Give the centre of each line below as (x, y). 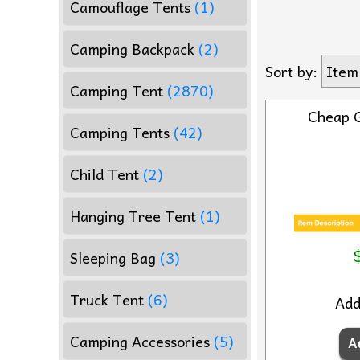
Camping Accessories (140, 341)
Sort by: (291, 72)
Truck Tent (107, 299)
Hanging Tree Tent (133, 215)
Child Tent (104, 174)
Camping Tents (120, 132)
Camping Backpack (132, 48)
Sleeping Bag (113, 257)
